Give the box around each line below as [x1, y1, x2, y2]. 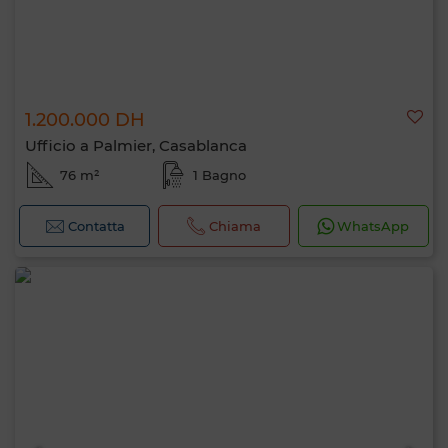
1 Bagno [192, 167, 246, 183]
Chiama [209, 218, 262, 234]
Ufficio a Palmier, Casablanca [25, 136, 247, 155]
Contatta [67, 218, 125, 234]
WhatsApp [337, 218, 410, 234]
